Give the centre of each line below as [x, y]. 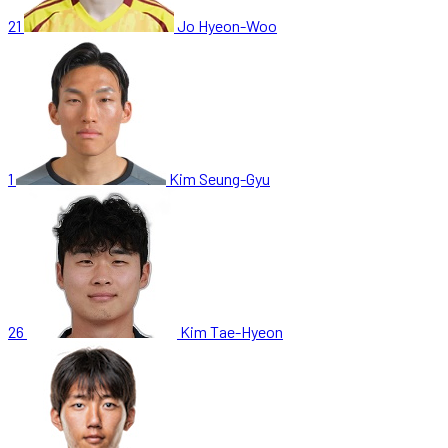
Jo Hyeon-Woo [227, 25]
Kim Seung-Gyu [219, 178]
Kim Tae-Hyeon [231, 331]
